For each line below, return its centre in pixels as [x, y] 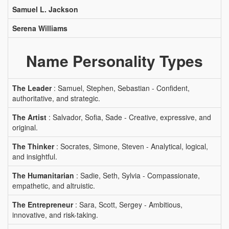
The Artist [29, 117]
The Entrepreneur [43, 204]
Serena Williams [40, 28]
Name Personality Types [114, 61]
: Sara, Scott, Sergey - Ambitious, [128, 204]
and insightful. [35, 156]
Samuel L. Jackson [45, 9]
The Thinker [33, 146]
